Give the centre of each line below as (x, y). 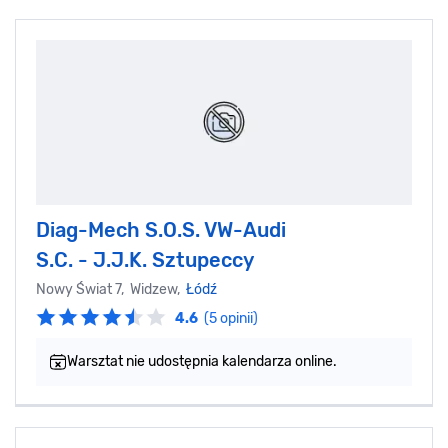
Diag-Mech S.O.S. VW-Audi (161, 229)
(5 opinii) (231, 318)
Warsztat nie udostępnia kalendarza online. (202, 361)
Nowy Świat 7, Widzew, (111, 289)
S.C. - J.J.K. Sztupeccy (145, 259)
